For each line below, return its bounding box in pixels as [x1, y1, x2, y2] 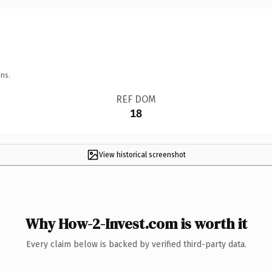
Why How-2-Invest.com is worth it [25, 213, 247, 234]
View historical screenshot [98, 150, 186, 159]
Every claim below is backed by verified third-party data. [25, 239, 246, 250]
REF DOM [115, 93, 156, 105]
